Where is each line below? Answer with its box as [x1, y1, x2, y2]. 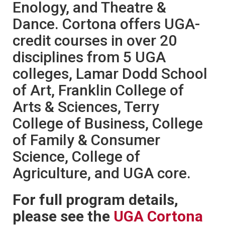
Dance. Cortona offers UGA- [13, 15, 200, 33]
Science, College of [13, 147, 140, 165]
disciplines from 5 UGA [13, 48, 166, 66]
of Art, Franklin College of [13, 81, 184, 99]
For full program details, [13, 190, 178, 208]
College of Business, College [13, 114, 203, 132]
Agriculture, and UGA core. [13, 164, 191, 182]
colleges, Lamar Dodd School [13, 64, 207, 82]
